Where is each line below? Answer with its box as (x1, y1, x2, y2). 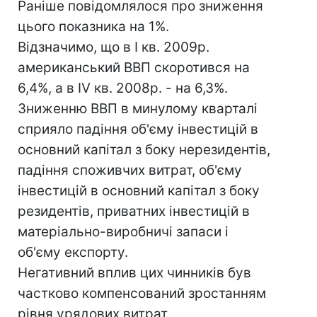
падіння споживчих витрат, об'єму (18, 162, 242, 178)
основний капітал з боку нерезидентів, (18, 142, 270, 158)
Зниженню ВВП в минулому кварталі (18, 100, 258, 117)
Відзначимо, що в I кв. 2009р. (18, 39, 209, 55)
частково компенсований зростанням (18, 285, 266, 301)
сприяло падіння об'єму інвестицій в (18, 121, 258, 137)
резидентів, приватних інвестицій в (18, 203, 250, 219)
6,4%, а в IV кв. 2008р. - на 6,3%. (18, 80, 228, 96)
